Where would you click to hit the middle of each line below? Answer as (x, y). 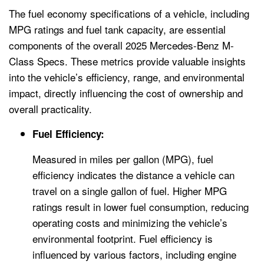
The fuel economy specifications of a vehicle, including (129, 13)
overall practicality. (50, 108)
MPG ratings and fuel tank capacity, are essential (117, 29)
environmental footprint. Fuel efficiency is (123, 238)
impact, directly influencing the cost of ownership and (126, 93)
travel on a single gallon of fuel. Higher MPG (130, 190)
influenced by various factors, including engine (134, 254)
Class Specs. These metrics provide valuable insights (127, 61)
